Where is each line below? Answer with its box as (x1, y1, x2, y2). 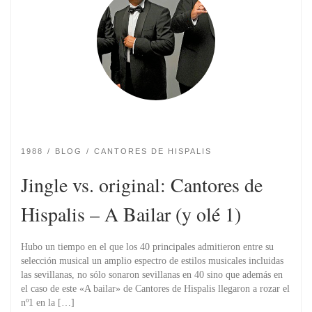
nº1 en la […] (21, 297, 75, 308)
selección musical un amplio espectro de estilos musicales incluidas (21, 255, 283, 266)
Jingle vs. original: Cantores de (21, 171, 263, 198)
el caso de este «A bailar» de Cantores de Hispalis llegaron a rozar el (21, 283, 290, 294)
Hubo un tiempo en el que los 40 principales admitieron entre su (21, 241, 274, 252)
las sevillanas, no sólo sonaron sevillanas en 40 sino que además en (21, 269, 283, 280)
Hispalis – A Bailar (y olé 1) (21, 200, 241, 227)
